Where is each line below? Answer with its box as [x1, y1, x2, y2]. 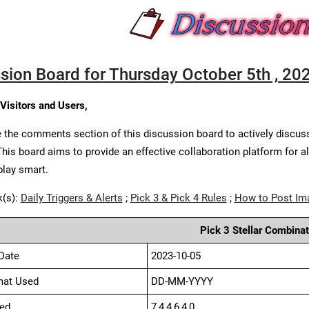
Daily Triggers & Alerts [20, 192, 123, 204]
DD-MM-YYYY [150, 275, 213, 288]
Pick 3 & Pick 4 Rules [130, 192, 227, 204]
